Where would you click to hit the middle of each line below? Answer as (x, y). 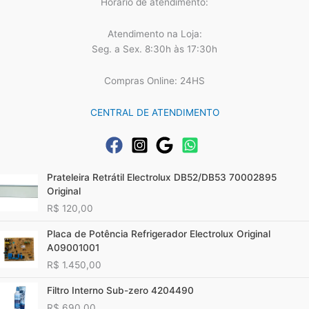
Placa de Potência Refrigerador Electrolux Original (159, 234)
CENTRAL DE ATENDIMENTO (154, 113)
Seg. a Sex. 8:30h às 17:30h (154, 49)
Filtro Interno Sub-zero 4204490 (121, 291)
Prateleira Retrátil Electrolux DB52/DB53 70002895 (162, 178)
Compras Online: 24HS (154, 81)
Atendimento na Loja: (154, 34)
